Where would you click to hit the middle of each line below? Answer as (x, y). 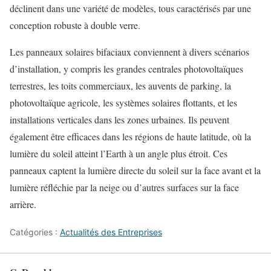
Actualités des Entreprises (111, 232)
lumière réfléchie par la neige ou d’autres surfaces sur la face (124, 187)
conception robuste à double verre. (75, 25)
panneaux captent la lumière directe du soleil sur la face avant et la (135, 170)
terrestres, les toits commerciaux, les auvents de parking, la (120, 86)
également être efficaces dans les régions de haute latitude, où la (130, 136)
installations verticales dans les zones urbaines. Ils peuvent (119, 119)
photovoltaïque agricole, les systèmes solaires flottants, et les (123, 103)
